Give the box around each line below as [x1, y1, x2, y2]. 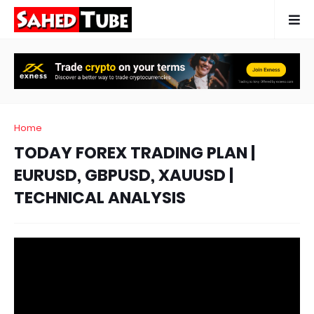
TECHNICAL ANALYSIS [14, 186, 186, 209]
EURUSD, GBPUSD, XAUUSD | [14, 164, 233, 186]
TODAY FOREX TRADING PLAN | [14, 142, 255, 164]
